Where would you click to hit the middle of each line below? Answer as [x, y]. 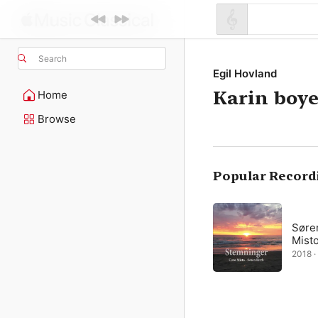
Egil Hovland [245, 73]
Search [53, 58]
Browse [57, 119]
